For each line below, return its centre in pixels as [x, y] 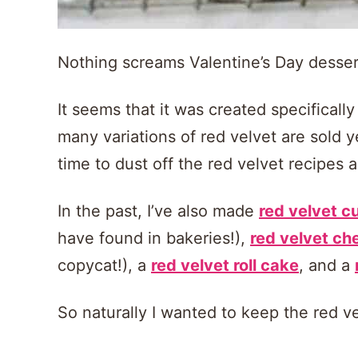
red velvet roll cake [225, 265]
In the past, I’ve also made [158, 211]
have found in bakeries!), [154, 238]
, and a [327, 265]
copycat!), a [104, 265]
